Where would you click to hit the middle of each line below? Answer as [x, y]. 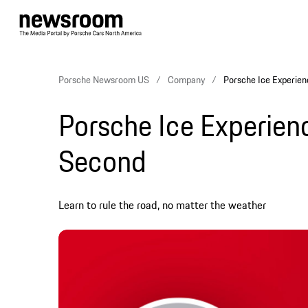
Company [186, 80]
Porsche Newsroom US [104, 80]
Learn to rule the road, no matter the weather [162, 205]
